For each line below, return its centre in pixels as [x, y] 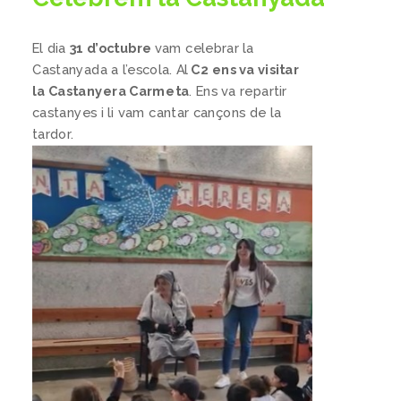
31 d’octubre [112, 48]
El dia [51, 48]
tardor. [53, 134]
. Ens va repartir [238, 91]
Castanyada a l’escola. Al [110, 69]
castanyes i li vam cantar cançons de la [157, 113]
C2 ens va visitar [244, 69]
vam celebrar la [204, 48]
